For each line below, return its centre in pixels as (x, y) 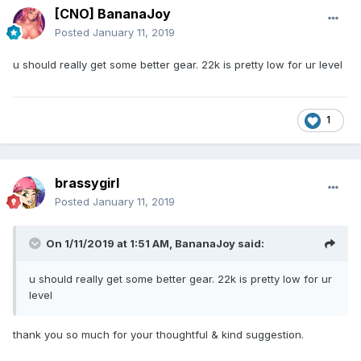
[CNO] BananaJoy (113, 14)
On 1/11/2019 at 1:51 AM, (110, 244)
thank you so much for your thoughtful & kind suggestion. (158, 335)
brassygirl (87, 183)
